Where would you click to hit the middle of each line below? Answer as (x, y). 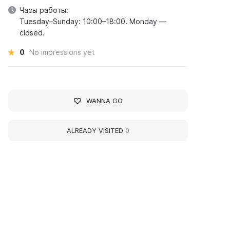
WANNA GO (104, 101)
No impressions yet (62, 52)
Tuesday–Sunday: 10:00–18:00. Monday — (93, 21)
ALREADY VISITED (96, 130)
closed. (32, 33)
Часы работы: (44, 10)
